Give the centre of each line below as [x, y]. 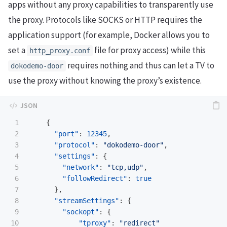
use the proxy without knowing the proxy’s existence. [105, 81]
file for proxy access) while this [149, 50]
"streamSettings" [87, 201]
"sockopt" [81, 212]
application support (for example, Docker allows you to [109, 35]
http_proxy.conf [60, 51]
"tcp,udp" [125, 167]
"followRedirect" [95, 179]
